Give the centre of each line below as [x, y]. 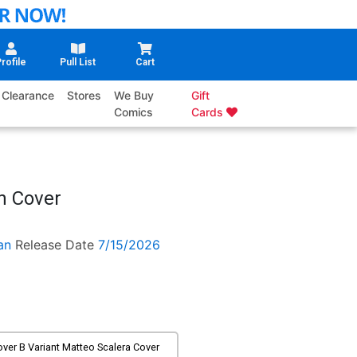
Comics [134, 112]
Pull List [78, 63]
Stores [84, 96]
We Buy [134, 96]
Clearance [28, 96]
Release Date [54, 245]
